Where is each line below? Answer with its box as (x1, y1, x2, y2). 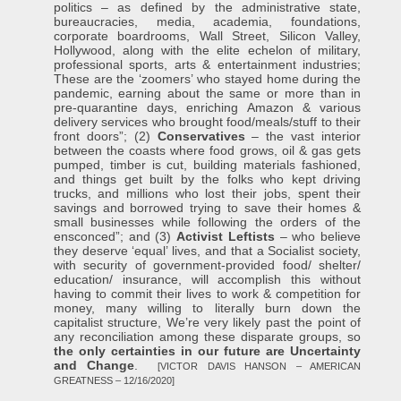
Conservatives (157, 129, 245, 143)
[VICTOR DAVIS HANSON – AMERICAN (148, 361, 362, 371)
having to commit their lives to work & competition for (53, 286, 362, 301)
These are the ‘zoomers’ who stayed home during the (53, 72, 362, 86)
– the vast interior (244, 129, 362, 143)
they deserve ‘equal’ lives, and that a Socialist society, (53, 243, 362, 258)
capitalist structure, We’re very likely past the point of (53, 315, 362, 329)
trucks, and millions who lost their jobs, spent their (53, 186, 362, 200)
